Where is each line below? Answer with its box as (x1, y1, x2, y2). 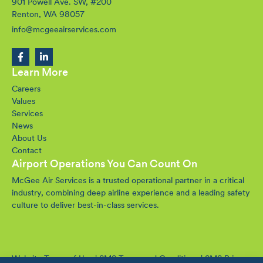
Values (12, 97, 35, 106)
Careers (12, 85, 41, 94)
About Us (12, 134, 46, 143)
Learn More (12, 67, 68, 79)
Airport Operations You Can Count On (12, 159, 197, 170)
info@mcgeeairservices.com (12, 25, 116, 35)
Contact (12, 146, 42, 156)
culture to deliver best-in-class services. (12, 201, 159, 210)
